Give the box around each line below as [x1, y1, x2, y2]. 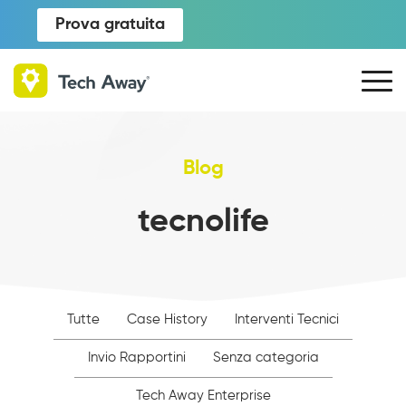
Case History [127, 313, 208, 326]
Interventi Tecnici [235, 313, 339, 326]
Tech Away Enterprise [135, 389, 271, 402]
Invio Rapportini [87, 351, 186, 364]
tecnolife [137, 206, 269, 238]
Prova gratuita [55, 15, 165, 33]
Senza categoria [212, 351, 319, 364]
